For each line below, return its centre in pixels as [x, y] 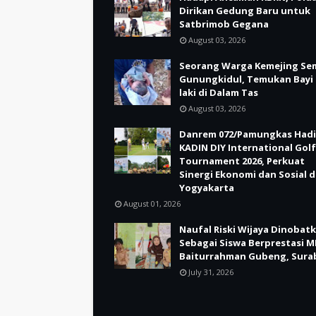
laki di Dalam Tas [219, 93]
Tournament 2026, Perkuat [242, 161]
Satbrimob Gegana [224, 24]
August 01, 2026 [152, 204]
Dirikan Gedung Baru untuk [245, 11]
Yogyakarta [207, 188]
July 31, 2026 [211, 272]
